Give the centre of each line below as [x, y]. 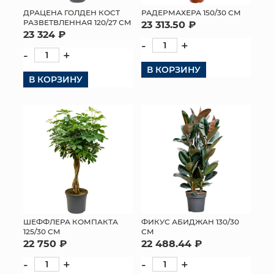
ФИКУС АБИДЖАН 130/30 [190, 221]
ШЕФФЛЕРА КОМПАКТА [71, 221]
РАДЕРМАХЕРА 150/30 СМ [191, 12]
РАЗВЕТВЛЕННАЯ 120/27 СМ [77, 22]
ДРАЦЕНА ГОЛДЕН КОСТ [72, 12]
